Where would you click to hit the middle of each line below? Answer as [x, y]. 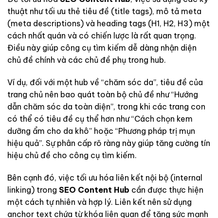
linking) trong [33, 190]
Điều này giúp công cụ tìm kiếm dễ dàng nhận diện [102, 47]
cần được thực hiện [166, 190]
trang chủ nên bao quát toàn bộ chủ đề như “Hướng [103, 94]
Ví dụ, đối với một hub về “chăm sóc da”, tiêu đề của [105, 82]
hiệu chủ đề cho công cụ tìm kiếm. [72, 155]
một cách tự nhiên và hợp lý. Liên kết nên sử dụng [100, 202]
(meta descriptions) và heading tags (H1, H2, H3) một [109, 23]
